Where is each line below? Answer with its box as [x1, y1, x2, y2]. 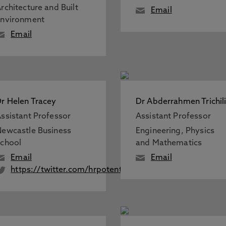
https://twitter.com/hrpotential [11, 166, 131, 174]
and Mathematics [135, 139, 202, 147]
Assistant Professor [135, 112, 211, 121]
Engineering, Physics [135, 127, 215, 135]
